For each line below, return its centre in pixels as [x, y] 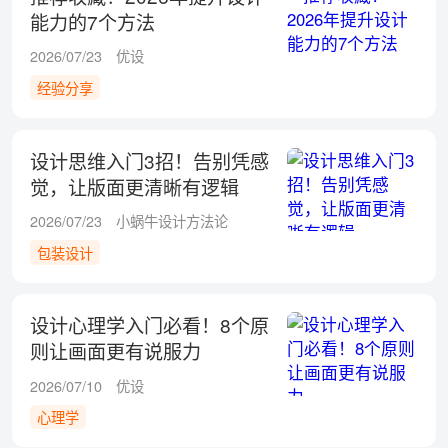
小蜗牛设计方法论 [172, 220]
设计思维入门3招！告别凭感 [149, 160]
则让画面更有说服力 [115, 351]
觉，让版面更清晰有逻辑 [134, 186]
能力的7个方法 [92, 21]
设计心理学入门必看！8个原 [149, 325]
